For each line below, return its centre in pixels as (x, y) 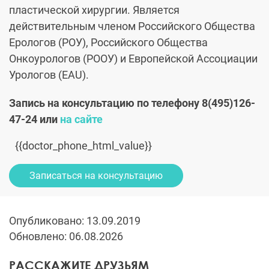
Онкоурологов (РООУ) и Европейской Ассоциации (133, 59)
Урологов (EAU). (49, 75)
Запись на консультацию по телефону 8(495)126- (132, 103)
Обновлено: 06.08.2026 (66, 237)
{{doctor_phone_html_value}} (83, 146)
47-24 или (35, 119)
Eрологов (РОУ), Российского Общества (108, 43)
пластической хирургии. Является (94, 10)
